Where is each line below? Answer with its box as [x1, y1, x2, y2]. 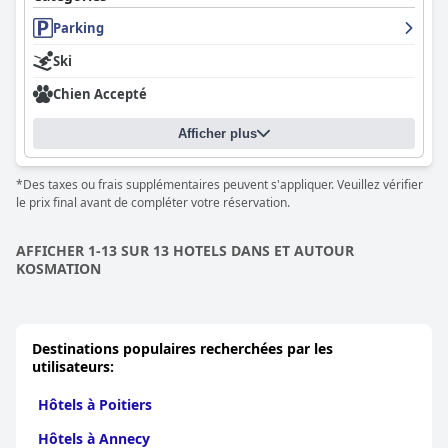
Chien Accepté [53, 85, 147, 103]
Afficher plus [178, 126, 257, 141]
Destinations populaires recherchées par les [32, 339, 333, 358]
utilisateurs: [32, 357, 114, 376]
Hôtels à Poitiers [38, 395, 152, 414]
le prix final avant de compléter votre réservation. [16, 194, 290, 211]
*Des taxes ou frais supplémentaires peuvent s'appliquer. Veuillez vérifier [16, 176, 423, 193]
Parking [53, 19, 104, 37]
